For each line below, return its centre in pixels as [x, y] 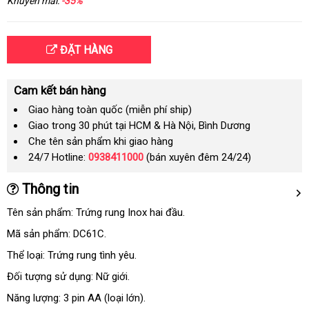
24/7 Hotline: [58, 157]
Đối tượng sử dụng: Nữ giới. [68, 277]
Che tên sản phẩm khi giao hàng [101, 141]
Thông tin [49, 189]
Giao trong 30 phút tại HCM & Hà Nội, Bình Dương [139, 126]
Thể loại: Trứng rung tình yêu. [72, 255]
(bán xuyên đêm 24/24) [197, 157]
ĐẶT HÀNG [84, 50]
